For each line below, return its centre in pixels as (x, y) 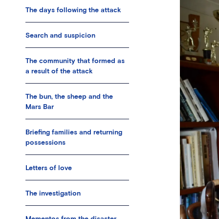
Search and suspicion (60, 35)
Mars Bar (40, 106)
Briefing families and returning (74, 131)
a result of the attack (59, 70)
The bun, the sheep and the (69, 96)
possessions (45, 142)
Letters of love (49, 167)
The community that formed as (75, 60)
